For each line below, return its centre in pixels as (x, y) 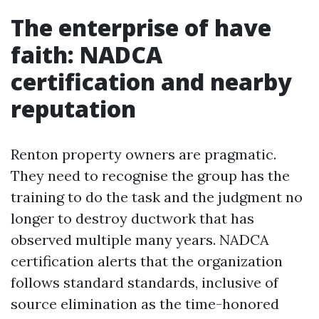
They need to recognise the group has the (150, 176)
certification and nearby (151, 82)
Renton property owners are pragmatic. (143, 154)
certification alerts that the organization (147, 261)
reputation (73, 109)
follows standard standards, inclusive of (145, 282)
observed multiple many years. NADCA (140, 240)
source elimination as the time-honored (145, 304)
